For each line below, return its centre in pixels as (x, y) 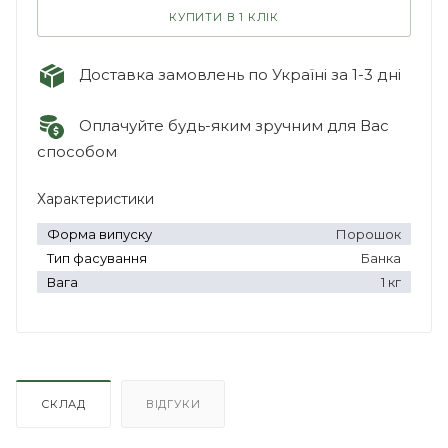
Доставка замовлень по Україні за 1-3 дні (234, 74)
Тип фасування (97, 257)
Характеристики (95, 198)
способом (77, 151)
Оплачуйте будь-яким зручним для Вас (228, 125)
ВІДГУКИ (173, 403)
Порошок (368, 233)
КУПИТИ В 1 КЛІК (224, 16)
